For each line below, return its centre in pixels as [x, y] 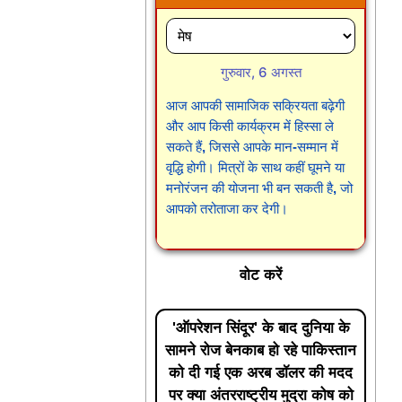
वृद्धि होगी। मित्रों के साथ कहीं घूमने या [256, 167]
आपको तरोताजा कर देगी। [227, 209]
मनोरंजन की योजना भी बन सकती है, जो [260, 188]
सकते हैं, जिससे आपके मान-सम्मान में [253, 147]
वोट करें [261, 275]
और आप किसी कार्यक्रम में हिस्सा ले [250, 126]
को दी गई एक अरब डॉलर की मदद [261, 373]
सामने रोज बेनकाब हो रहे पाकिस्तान [261, 350]
